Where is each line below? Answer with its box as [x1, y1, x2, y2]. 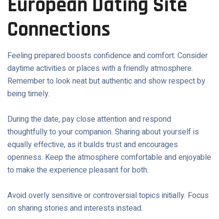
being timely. [7, 88, 50, 100]
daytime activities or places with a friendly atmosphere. [7, 63, 193, 74]
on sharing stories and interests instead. [7, 202, 143, 214]
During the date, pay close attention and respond [7, 113, 171, 125]
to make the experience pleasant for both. [7, 164, 149, 176]
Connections [7, 17, 110, 43]
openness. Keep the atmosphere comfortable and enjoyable [7, 152, 211, 163]
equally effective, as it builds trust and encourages [7, 139, 178, 151]
